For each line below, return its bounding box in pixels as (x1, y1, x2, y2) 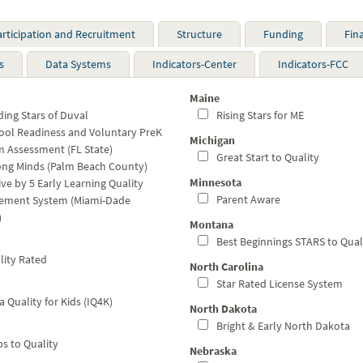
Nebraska (190, 344, 237, 358)
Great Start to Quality (214, 150, 319, 164)
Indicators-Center (152, 57, 237, 71)
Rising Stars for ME (214, 108, 304, 122)
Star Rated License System (214, 276, 343, 291)
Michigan (190, 133, 235, 147)
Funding (263, 27, 303, 41)
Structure (177, 27, 222, 41)
